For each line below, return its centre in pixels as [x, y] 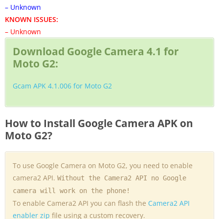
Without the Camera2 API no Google [122, 178]
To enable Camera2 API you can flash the [80, 203]
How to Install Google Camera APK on [99, 123]
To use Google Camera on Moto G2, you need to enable [103, 165]
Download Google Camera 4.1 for [96, 51]
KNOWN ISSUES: [32, 19]
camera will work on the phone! [71, 190]
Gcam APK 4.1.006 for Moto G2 [62, 86]
